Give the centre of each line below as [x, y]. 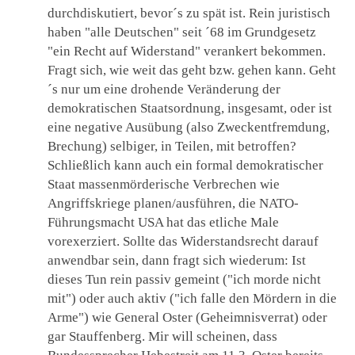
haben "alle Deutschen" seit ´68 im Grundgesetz [182, 32]
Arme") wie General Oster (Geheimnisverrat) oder [187, 317]
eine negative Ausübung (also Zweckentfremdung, [189, 127]
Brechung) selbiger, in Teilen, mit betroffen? [172, 146]
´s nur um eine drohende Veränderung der [164, 89]
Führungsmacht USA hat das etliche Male [163, 222]
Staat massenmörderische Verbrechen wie [164, 184]
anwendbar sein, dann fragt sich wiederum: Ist [177, 260]
